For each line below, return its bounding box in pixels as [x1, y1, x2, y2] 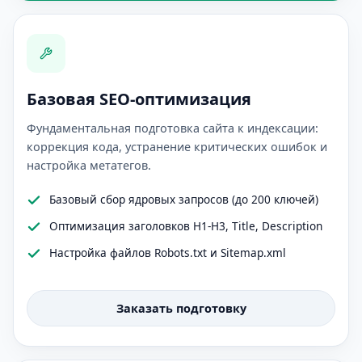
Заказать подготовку [116, 301, 246, 316]
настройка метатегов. [27, 158, 151, 173]
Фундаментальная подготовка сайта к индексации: [27, 120, 318, 136]
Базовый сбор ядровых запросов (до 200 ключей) [49, 192, 318, 207]
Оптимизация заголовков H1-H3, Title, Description [49, 218, 322, 234]
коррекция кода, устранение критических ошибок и [27, 139, 327, 154]
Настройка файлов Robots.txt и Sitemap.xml [49, 245, 286, 260]
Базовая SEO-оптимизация [27, 88, 251, 110]
